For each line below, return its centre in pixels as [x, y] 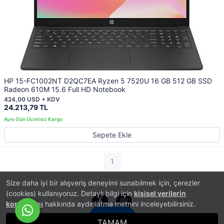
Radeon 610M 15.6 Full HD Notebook [65, 89]
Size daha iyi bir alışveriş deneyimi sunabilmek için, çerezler [103, 183]
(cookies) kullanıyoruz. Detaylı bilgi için [70, 193]
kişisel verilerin [160, 193]
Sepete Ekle [112, 135]
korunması [24, 204]
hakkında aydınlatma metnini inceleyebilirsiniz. [119, 204]
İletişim [112, 217]
